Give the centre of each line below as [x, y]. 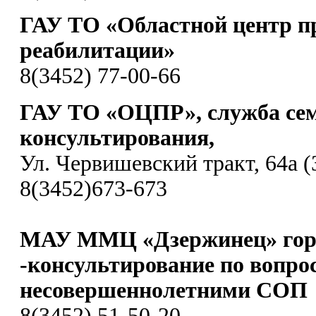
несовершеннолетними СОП [164, 290]
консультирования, [117, 138]
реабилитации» [97, 50]
